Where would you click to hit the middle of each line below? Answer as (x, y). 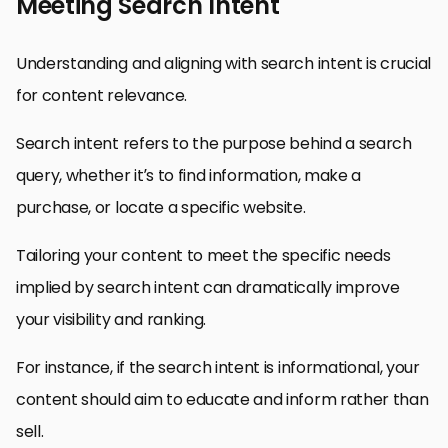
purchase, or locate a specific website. (161, 208)
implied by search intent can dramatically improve (208, 288)
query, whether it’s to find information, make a (188, 176)
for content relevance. (101, 96)
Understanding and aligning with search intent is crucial (224, 64)
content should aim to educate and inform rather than (222, 400)
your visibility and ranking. (111, 320)
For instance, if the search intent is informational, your (218, 368)
